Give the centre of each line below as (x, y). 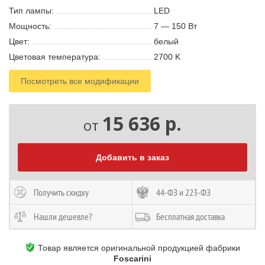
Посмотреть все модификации (80, 81)
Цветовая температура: (55, 57)
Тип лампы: (31, 11)
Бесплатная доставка (190, 216)
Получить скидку (61, 192)
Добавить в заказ (132, 157)
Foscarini (132, 258)
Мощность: (30, 26)
